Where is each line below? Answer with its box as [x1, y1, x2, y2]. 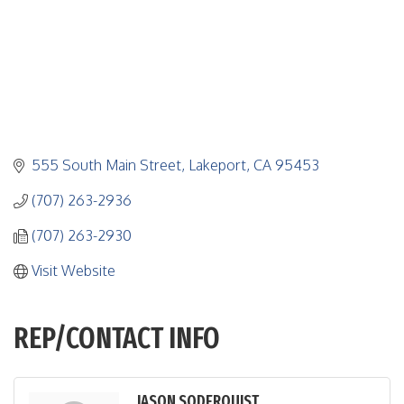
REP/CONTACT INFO [14, 321, 220, 356]
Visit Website [32, 262, 115, 280]
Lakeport [188, 156, 246, 175]
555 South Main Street [32, 156, 181, 175]
